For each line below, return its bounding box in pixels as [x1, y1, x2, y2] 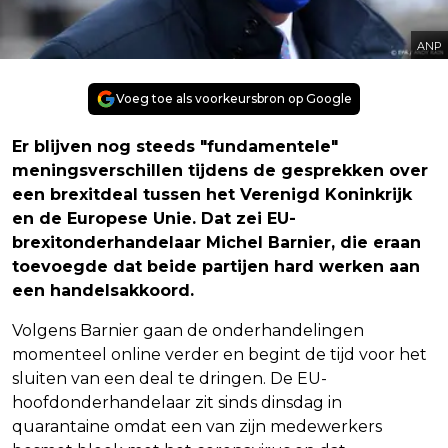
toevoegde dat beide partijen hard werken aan [12, 257, 420, 277]
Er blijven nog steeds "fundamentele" [12, 137, 338, 157]
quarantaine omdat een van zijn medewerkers [12, 417, 382, 437]
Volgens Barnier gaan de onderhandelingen [12, 321, 364, 341]
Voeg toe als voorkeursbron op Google [116, 91, 352, 107]
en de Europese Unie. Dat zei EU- [12, 209, 296, 229]
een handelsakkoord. [12, 281, 194, 301]
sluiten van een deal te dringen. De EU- [12, 369, 327, 389]
